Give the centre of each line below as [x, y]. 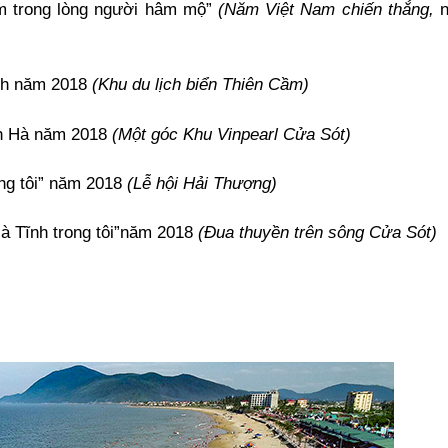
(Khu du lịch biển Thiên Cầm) [200, 84]
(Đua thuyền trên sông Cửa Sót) [317, 232]
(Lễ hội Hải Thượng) [202, 182]
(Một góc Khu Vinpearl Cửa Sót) [231, 133]
